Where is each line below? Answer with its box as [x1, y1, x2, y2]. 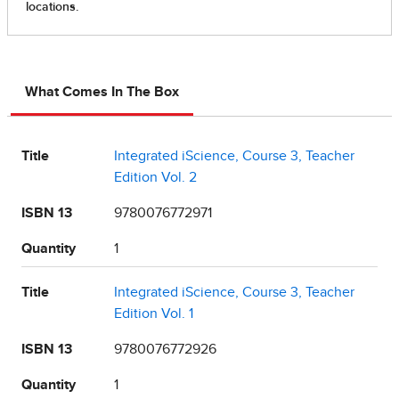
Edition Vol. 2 [114, 170, 197, 185]
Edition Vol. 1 [114, 306, 193, 322]
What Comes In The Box [25, 85, 179, 100]
